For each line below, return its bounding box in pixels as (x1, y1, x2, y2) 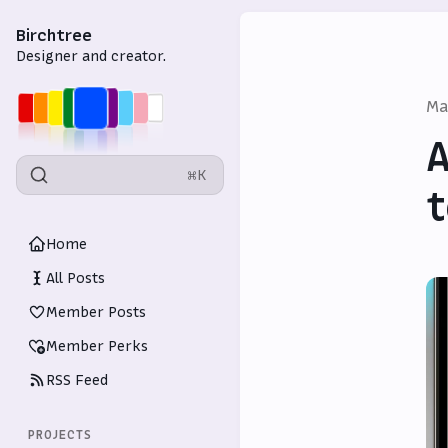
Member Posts (46, 302, 146, 322)
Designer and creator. (16, 46, 166, 66)
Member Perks (46, 336, 148, 356)
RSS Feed (46, 370, 108, 390)
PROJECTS (28, 427, 92, 443)
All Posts (46, 268, 105, 288)
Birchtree (16, 24, 92, 46)
